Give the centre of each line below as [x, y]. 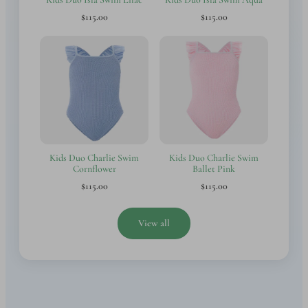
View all [154, 223]
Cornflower [94, 168]
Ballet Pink [214, 168]
